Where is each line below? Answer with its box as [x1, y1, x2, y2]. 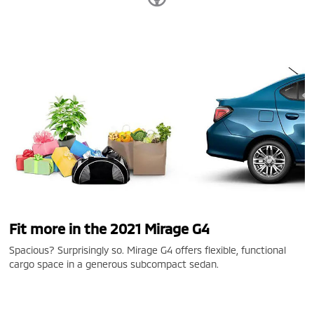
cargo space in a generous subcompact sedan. [9, 257, 219, 270]
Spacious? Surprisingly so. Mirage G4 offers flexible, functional [9, 243, 287, 256]
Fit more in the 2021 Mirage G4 [9, 219, 210, 237]
